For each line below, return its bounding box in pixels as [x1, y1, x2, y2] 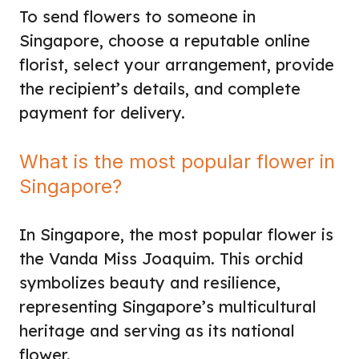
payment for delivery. [19, 102, 185, 123]
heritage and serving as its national [19, 320, 295, 341]
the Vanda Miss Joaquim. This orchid [19, 248, 303, 268]
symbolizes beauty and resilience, [19, 272, 280, 292]
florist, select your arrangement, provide [19, 54, 334, 75]
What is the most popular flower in [19, 149, 335, 173]
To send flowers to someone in [19, 6, 256, 26]
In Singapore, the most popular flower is [19, 224, 333, 244]
